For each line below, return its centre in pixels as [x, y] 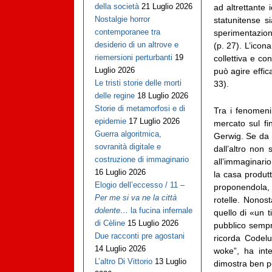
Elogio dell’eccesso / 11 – [139, 185]
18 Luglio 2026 [162, 96]
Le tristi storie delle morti [138, 83]
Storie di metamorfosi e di [140, 109]
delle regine [114, 96]
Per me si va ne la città [135, 198]
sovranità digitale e [127, 147]
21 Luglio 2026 [167, 7]
